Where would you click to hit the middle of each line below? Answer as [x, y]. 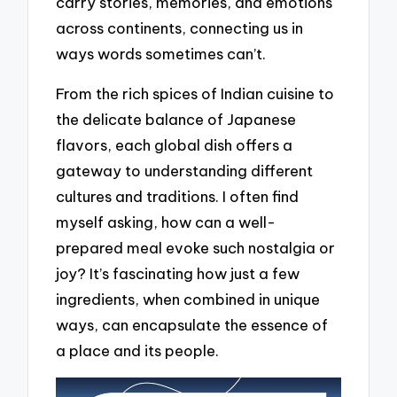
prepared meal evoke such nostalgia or [196, 247]
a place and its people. [138, 350]
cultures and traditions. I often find [178, 196]
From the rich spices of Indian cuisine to [195, 93]
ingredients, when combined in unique [188, 299]
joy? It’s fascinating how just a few [178, 273]
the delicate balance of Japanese [176, 119]
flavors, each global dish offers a [175, 144]
